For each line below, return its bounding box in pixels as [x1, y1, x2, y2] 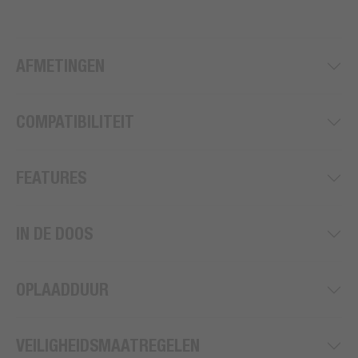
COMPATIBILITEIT [16, 112, 134, 133]
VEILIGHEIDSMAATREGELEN [16, 336, 200, 356]
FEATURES [16, 168, 86, 189]
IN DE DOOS [16, 224, 93, 245]
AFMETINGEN [16, 56, 105, 77]
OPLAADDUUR [16, 280, 109, 300]
